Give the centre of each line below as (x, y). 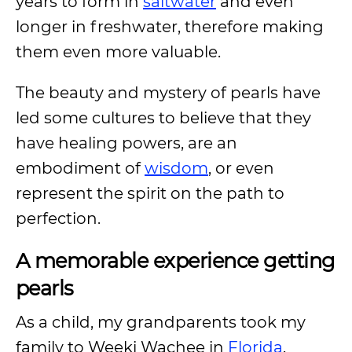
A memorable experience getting (176, 260)
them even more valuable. (118, 52)
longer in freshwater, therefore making (170, 27)
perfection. (58, 218)
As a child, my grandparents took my (161, 322)
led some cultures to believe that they (163, 118)
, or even (241, 168)
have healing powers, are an (126, 143)
